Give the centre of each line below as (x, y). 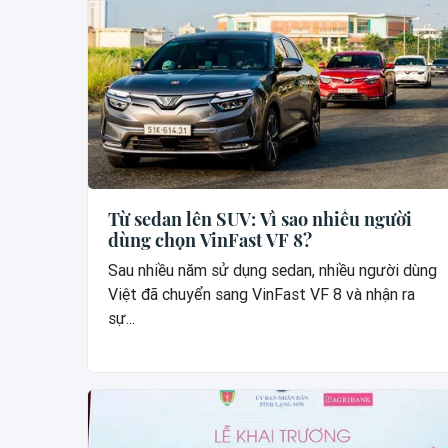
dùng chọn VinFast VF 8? (210, 240)
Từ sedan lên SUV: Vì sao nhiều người (260, 219)
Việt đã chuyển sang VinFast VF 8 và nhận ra (261, 295)
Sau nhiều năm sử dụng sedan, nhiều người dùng (272, 271)
